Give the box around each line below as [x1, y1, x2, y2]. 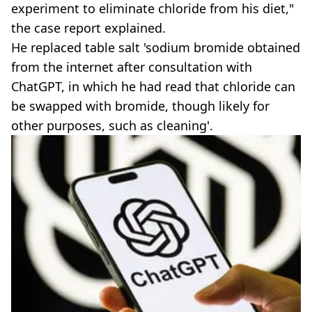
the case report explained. [11, 19, 166, 36]
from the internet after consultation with [11, 58, 252, 75]
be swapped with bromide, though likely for [11, 97, 270, 114]
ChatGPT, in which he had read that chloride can [11, 77, 295, 95]
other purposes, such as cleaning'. [11, 116, 213, 134]
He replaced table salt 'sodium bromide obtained [11, 38, 300, 56]
